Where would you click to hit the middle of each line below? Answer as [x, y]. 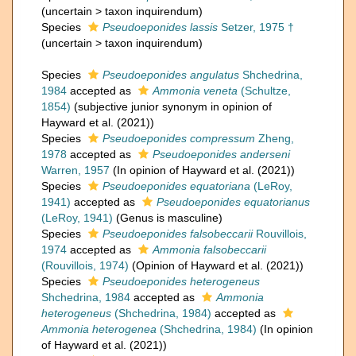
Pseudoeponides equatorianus [233, 202]
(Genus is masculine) [169, 218]
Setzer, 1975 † [256, 27]
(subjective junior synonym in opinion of [173, 106]
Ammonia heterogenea [99, 329]
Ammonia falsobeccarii [209, 250]
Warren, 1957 [75, 170]
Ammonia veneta [195, 91]
